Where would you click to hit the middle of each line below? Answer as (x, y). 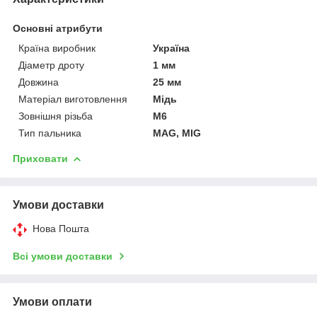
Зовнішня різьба (56, 116)
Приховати (40, 158)
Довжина (39, 82)
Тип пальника (50, 133)
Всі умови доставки (63, 256)
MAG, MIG (177, 133)
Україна (172, 48)
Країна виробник (57, 48)
